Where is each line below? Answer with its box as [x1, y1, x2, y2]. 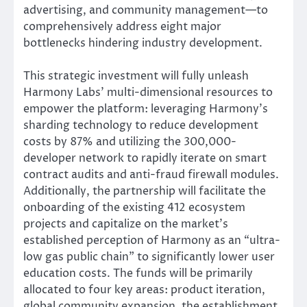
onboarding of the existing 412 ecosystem [23, 200, 245, 216]
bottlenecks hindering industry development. [23, 36, 262, 51]
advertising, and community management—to [23, 3, 268, 19]
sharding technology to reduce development [23, 118, 258, 134]
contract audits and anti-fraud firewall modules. [23, 167, 279, 183]
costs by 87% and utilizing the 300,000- [23, 134, 236, 150]
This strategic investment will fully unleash [23, 69, 249, 84]
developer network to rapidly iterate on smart [23, 151, 267, 167]
